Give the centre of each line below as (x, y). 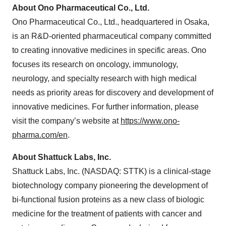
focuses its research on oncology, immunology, (95, 64)
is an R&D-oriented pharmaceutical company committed (112, 36)
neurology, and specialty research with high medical (104, 78)
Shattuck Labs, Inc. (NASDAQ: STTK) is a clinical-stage (111, 171)
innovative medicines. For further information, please (105, 107)
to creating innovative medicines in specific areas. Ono (109, 50)
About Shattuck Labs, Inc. (62, 157)
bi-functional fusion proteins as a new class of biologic (108, 200)
